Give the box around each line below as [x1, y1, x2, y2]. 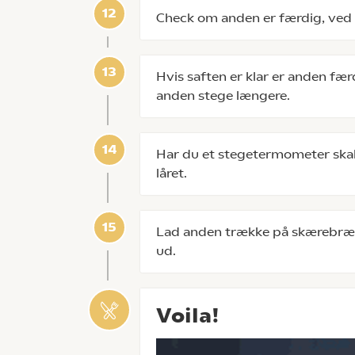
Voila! [156, 303, 219, 327]
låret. [156, 166, 187, 181]
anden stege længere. [156, 88, 290, 103]
